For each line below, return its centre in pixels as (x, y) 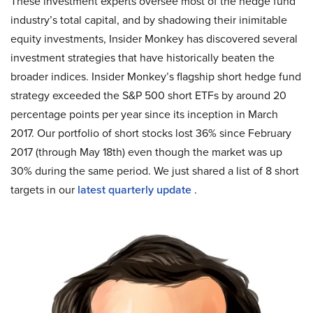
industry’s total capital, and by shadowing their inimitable (149, 20)
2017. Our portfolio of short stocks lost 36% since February (151, 133)
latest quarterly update (134, 190)
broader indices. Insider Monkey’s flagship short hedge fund (156, 77)
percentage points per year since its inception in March (144, 114)
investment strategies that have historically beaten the (143, 58)
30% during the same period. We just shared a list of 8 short (155, 171)
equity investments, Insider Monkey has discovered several (154, 39)
